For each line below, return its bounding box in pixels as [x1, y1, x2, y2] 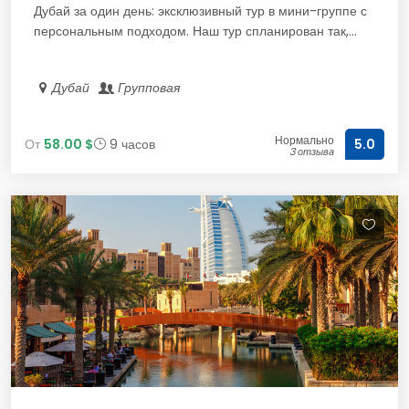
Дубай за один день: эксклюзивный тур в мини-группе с [34, 2, 367, 20]
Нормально [275, 132, 334, 148]
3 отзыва [289, 144, 334, 159]
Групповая [114, 79, 184, 97]
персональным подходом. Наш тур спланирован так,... [34, 22, 357, 40]
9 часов [106, 134, 155, 153]
